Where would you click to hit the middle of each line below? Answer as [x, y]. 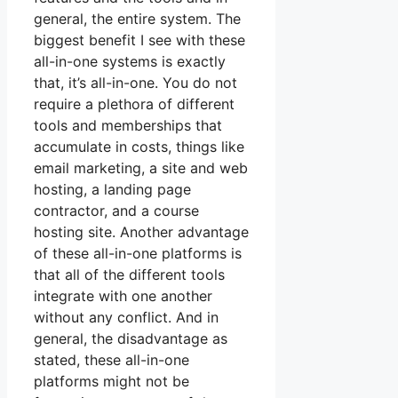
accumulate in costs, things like [139, 147]
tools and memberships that [128, 126]
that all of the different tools [129, 275]
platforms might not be [111, 382]
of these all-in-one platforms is [138, 254]
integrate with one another [123, 296]
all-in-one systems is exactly [130, 62]
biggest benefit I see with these [139, 40]
